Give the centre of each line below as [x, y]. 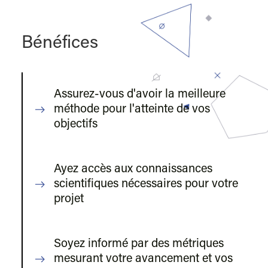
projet [69, 200]
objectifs [76, 125]
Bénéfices [60, 44]
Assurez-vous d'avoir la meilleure [140, 95]
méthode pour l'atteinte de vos [132, 110]
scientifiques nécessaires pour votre [146, 185]
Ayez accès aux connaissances [133, 170]
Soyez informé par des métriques [139, 244]
